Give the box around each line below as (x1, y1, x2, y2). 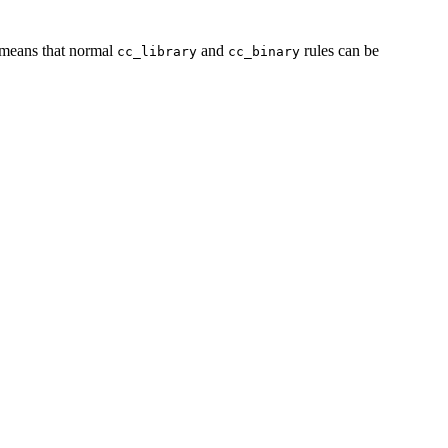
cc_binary (228, 44, 300, 60)
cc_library (117, 44, 197, 60)
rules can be (300, 42, 379, 60)
